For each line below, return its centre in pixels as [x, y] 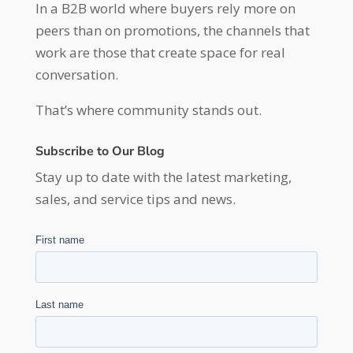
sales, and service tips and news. [135, 199]
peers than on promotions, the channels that [172, 30]
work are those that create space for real [160, 52]
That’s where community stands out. [148, 110]
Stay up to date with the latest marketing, [163, 176]
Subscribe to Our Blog [100, 151]
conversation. [76, 74]
